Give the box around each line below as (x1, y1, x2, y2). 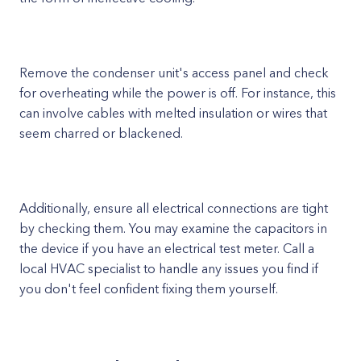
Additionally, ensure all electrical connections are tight (19, 200, 328, 216)
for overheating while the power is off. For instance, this (19, 85, 336, 101)
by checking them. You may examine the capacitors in (19, 220, 327, 236)
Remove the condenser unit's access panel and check (19, 64, 329, 81)
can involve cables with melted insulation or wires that (19, 105, 327, 121)
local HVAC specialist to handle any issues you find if (19, 260, 318, 276)
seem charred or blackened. (19, 125, 183, 141)
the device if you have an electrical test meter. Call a (19, 240, 314, 256)
